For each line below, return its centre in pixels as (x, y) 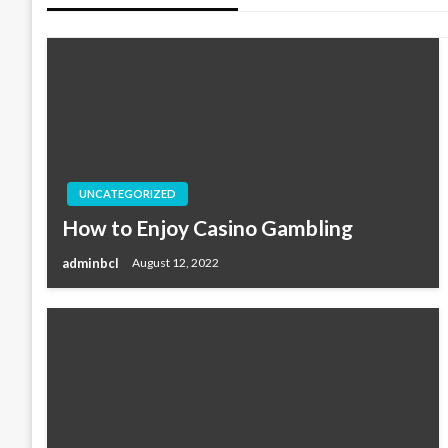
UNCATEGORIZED (127, 193)
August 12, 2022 (175, 263)
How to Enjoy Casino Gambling (207, 227)
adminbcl (92, 262)
